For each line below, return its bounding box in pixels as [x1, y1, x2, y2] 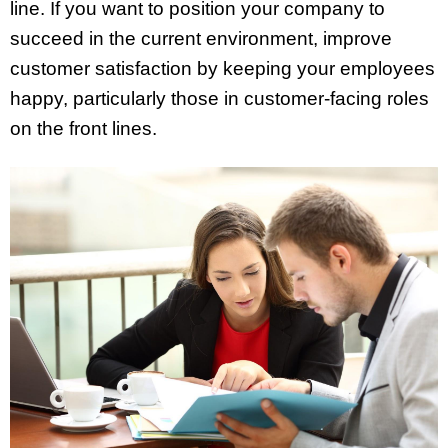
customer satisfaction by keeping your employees [10, 58, 435, 80]
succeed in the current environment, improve [10, 28, 392, 50]
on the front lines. [10, 118, 157, 140]
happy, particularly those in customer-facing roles [10, 88, 429, 110]
